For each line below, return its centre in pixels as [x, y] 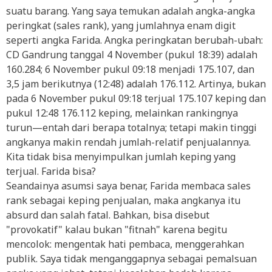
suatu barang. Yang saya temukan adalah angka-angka [131, 11]
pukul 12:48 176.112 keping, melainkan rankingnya [122, 113]
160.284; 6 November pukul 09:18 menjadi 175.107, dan [130, 69]
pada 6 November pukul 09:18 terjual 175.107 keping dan [136, 98]
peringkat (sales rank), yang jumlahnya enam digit [121, 25]
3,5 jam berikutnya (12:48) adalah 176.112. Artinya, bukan [136, 84]
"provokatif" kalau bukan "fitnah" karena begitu [117, 229]
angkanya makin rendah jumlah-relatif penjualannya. [128, 142]
